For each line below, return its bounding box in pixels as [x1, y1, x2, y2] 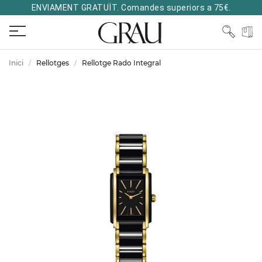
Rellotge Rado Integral [82, 58, 161, 67]
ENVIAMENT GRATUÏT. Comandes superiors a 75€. [31, 3, 231, 12]
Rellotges [36, 58, 69, 67]
